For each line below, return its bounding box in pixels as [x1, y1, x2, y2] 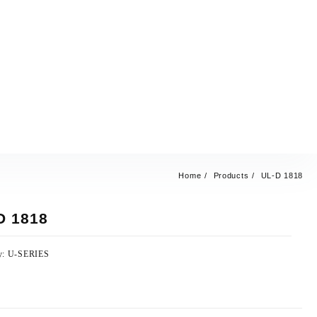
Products [213, 171, 249, 180]
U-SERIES [7, 249, 50, 259]
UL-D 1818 [260, 171, 303, 180]
